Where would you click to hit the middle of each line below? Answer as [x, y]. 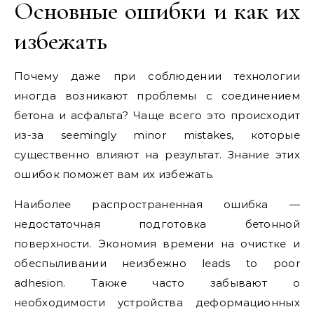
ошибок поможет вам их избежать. [114, 174]
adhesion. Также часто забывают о [157, 283]
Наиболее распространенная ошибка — [157, 204]
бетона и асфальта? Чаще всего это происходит [157, 115]
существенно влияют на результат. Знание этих [157, 155]
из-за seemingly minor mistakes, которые [157, 135]
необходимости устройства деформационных [157, 302]
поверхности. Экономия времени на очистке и [157, 244]
